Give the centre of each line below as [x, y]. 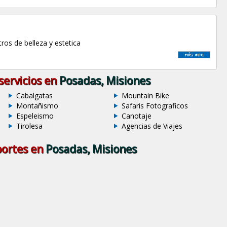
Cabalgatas [35, 96]
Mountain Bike [145, 96]
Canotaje [136, 116]
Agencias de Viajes [152, 126]
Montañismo [37, 106]
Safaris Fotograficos [155, 106]
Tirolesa [30, 126]
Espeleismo [35, 116]
